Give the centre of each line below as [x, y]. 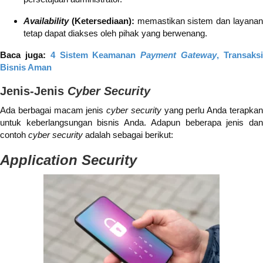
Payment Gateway [179, 55]
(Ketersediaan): [104, 21]
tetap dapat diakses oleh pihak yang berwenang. [115, 33]
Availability [48, 21]
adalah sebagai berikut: [128, 135]
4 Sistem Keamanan [95, 55]
